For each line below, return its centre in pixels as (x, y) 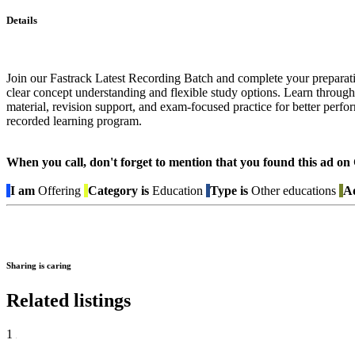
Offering (59, 191)
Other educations (292, 191)
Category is (118, 191)
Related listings (69, 301)
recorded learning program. (74, 121)
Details (22, 20)
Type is (229, 191)
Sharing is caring (39, 266)
